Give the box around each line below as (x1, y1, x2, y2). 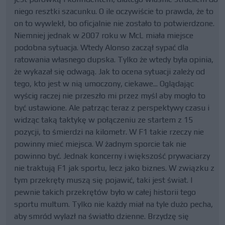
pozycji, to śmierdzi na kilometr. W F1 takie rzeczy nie (14, 127, 204, 137)
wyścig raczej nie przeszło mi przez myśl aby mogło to (14, 91, 205, 100)
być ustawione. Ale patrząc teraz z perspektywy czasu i (14, 103, 209, 113)
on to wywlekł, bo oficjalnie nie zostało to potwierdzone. (14, 19, 214, 28)
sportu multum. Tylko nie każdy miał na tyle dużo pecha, (14, 199, 213, 209)
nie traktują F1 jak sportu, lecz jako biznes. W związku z (14, 163, 214, 173)
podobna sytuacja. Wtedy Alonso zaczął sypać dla (14, 43, 188, 52)
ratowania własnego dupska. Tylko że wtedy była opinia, (14, 55, 213, 64)
